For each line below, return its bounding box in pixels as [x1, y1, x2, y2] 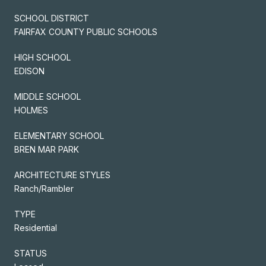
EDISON [14, 65, 45, 76]
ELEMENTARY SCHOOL [14, 130, 104, 141]
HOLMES [14, 104, 48, 115]
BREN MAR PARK [14, 144, 79, 154]
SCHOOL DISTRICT [14, 12, 89, 23]
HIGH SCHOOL [14, 52, 71, 62]
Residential [14, 222, 57, 233]
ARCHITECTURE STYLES [14, 169, 110, 180]
